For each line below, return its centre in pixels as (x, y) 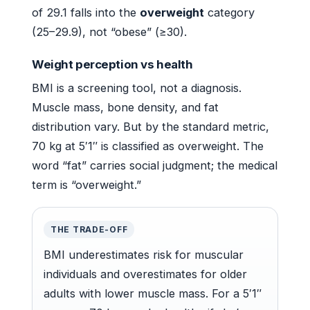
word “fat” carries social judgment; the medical (155, 166)
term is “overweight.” (86, 185)
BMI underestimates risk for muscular (144, 255)
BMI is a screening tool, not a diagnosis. (137, 88)
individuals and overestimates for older (145, 274)
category (229, 13)
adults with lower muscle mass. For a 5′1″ (153, 294)
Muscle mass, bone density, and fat (125, 108)
